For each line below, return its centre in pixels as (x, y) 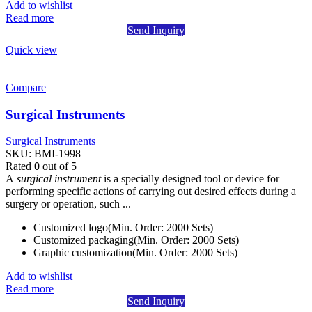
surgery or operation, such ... (68, 204)
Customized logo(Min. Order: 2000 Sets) (123, 228)
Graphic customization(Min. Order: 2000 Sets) (135, 253)
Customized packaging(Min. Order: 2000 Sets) (136, 240)
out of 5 (58, 166)
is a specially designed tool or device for (190, 179)
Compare (26, 88)
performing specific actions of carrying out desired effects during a (151, 192)
